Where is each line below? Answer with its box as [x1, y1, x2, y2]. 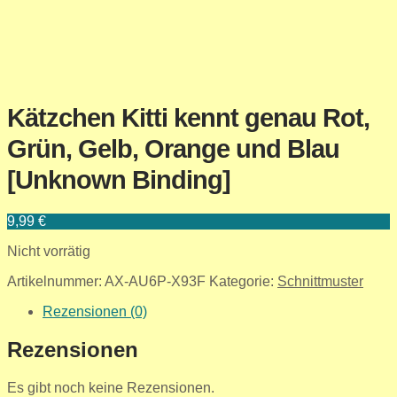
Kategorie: [209, 273, 277, 289]
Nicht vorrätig [7, 243, 90, 259]
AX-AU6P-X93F [105, 273, 206, 289]
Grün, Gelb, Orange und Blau [7, 135, 339, 164]
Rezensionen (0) [43, 303, 147, 319]
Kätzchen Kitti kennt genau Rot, [7, 104, 370, 133]
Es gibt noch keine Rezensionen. [7, 379, 214, 395]
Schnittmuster [277, 273, 363, 289]
